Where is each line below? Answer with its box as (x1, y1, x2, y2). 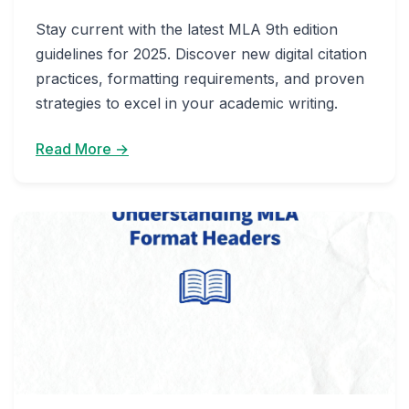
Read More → (36, 140, 129, 158)
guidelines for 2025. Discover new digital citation (36, 45, 367, 63)
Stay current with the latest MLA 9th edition (36, 20, 338, 38)
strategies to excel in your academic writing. (36, 94, 338, 112)
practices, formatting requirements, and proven (36, 69, 364, 88)
